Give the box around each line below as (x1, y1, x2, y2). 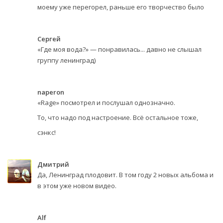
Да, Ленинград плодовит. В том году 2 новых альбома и (37, 170, 214, 179)
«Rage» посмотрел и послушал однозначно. (37, 98, 175, 107)
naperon (37, 87, 64, 97)
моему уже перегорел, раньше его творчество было (37, 2, 204, 11)
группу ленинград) (37, 55, 96, 65)
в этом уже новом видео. (37, 181, 116, 190)
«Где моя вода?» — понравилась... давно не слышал (37, 44, 202, 54)
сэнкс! (37, 127, 56, 137)
